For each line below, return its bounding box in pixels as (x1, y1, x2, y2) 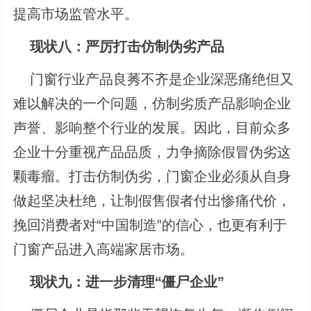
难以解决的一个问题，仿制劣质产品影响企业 (13, 95, 292, 111)
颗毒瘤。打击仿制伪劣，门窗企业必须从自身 (13, 168, 292, 184)
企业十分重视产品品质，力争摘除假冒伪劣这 (13, 144, 292, 160)
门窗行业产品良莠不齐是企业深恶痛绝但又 (13, 71, 294, 87)
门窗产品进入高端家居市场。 (13, 241, 194, 257)
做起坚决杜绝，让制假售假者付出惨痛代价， (13, 192, 292, 208)
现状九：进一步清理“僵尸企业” (30, 274, 225, 289)
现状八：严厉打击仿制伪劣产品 (30, 38, 225, 54)
